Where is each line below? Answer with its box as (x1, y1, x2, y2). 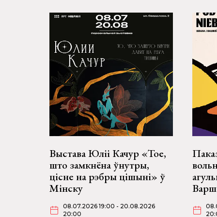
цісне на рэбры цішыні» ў (49, 170, 165, 184)
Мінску (49, 181, 83, 195)
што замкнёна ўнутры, (49, 158, 149, 172)
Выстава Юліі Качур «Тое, (49, 146, 166, 160)
